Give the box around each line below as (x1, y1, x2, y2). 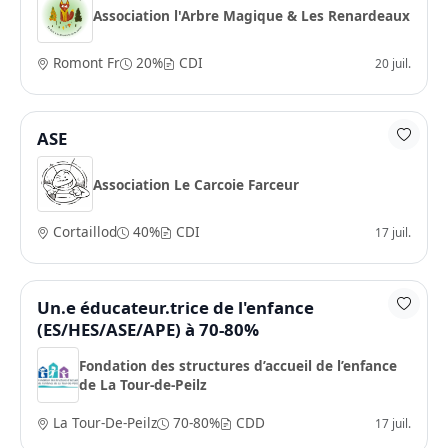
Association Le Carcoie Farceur (93, 174, 299, 194)
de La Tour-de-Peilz (78, 375, 207, 394)
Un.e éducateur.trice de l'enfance (37, 296, 314, 319)
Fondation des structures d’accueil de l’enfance (78, 356, 397, 375)
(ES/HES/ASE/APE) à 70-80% (37, 318, 259, 341)
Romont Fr (49, 53, 120, 72)
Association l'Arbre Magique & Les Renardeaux (93, 5, 410, 25)
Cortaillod (49, 222, 117, 241)
